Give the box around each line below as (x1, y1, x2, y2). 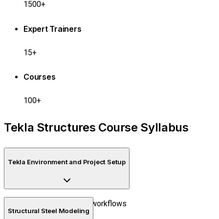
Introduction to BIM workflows (23, 198, 127, 208)
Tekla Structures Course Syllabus (4, 120, 189, 135)
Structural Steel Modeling (8, 207, 89, 215)
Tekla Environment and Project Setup (8, 157, 126, 166)
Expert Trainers (23, 23, 82, 34)
